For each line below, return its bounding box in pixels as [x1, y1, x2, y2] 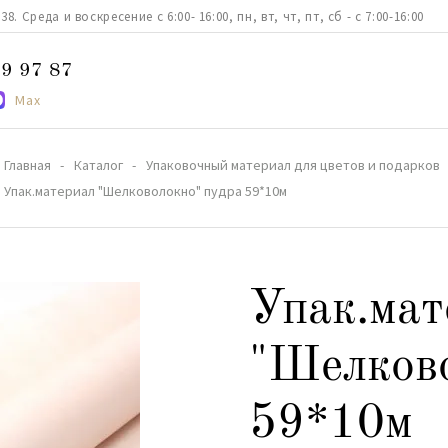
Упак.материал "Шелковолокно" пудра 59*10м [4, 182, 287, 200]
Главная [4, 156, 51, 174]
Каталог [74, 156, 123, 174]
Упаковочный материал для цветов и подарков [146, 156, 440, 174]
